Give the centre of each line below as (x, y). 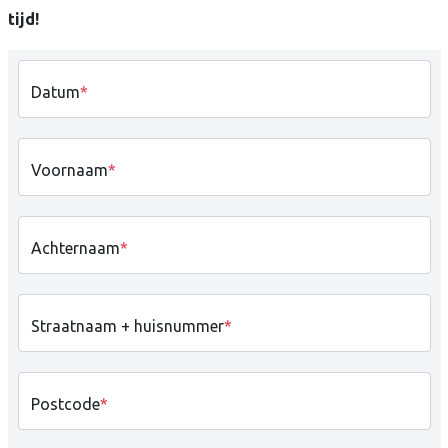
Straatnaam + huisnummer (127, 326)
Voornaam (69, 170)
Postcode (65, 404)
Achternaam (75, 248)
